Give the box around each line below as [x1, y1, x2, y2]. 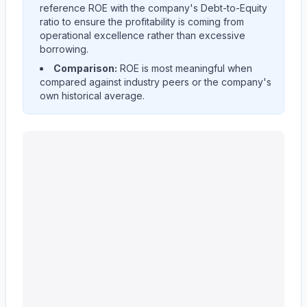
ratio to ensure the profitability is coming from [40, 16, 244, 27]
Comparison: [53, 62, 117, 74]
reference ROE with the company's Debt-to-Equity [40, 2, 267, 14]
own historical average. [40, 90, 145, 101]
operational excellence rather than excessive [40, 29, 245, 41]
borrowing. [40, 43, 88, 55]
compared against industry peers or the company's [40, 76, 271, 88]
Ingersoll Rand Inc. [22, 132, 120, 145]
